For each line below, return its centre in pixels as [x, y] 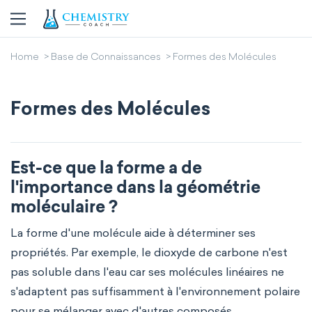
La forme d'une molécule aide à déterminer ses [133, 233]
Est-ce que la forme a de [106, 169]
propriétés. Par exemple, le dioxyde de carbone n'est [149, 252]
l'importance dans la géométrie [135, 189]
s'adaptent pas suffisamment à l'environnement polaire [155, 291]
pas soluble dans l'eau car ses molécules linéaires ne [147, 272]
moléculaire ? [64, 208]
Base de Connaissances [106, 58]
